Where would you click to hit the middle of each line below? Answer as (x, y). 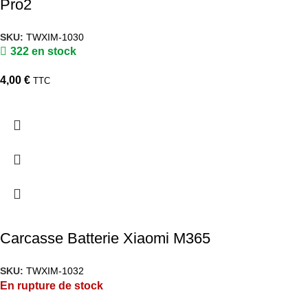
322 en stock (43, 52)
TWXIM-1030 (55, 37)
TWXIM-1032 (55, 271)
